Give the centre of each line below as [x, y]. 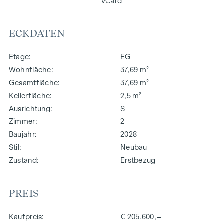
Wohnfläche [30, 69]
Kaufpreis [25, 216]
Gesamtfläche [33, 82]
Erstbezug [138, 160]
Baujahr [22, 134]
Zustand [23, 160]
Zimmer [22, 121]
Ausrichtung [30, 108]
